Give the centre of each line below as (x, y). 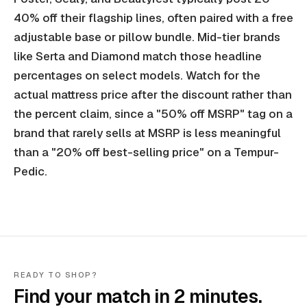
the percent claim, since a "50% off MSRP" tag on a (153, 114)
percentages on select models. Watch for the (137, 76)
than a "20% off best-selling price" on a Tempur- (146, 152)
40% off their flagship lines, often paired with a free (153, 18)
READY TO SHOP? (56, 275)
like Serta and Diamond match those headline (138, 57)
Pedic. (30, 172)
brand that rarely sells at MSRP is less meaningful (147, 133)
